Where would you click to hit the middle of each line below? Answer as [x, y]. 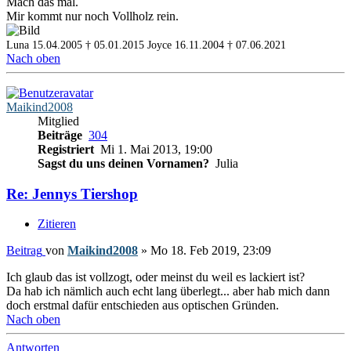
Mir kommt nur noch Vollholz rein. [92, 16]
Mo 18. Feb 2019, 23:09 [211, 251]
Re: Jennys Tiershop [72, 194]
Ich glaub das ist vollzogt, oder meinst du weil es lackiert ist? [156, 277]
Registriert [67, 149]
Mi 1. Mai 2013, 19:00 [155, 149]
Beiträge [62, 135]
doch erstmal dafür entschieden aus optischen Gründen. [143, 306]
